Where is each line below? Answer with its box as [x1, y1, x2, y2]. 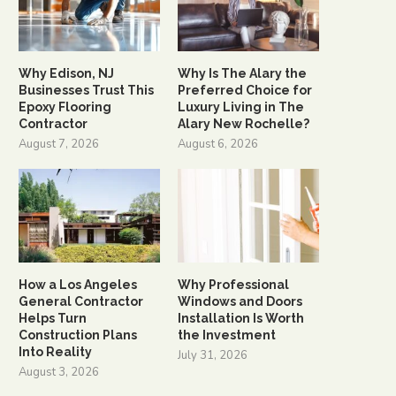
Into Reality [19, 345, 92, 360]
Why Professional [178, 278, 290, 293]
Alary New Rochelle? [178, 116, 310, 131]
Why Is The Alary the [178, 65, 308, 80]
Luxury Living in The [178, 99, 305, 114]
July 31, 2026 [178, 347, 248, 364]
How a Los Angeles [19, 278, 137, 293]
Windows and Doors [178, 294, 303, 309]
